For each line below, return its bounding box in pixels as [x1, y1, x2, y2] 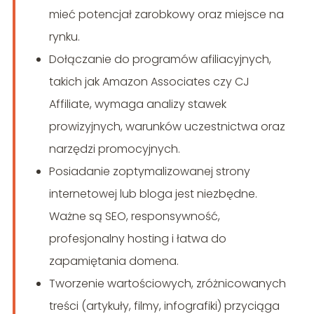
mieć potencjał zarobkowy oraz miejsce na [48, 6, 284, 23]
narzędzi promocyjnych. [48, 141, 180, 158]
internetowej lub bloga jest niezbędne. [48, 186, 257, 203]
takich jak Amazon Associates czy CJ [48, 74, 250, 90]
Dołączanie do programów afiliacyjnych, [48, 51, 271, 68]
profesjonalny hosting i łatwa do [48, 231, 226, 247]
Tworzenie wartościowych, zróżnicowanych [48, 275, 286, 292]
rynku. [48, 29, 80, 46]
